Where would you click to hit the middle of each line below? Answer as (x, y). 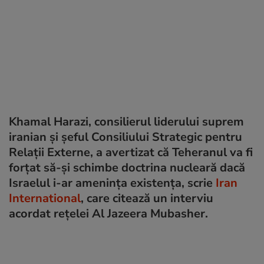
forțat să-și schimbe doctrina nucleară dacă (127, 167)
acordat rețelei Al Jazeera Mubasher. (108, 213)
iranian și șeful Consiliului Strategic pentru (126, 137)
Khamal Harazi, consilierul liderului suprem (126, 121)
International (45, 198)
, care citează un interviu (147, 198)
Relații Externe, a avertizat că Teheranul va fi (131, 152)
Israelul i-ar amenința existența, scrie (112, 183)
